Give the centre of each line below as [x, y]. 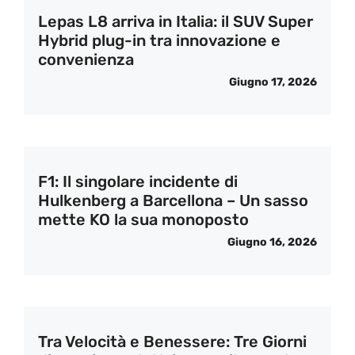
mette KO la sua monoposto [143, 219]
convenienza [86, 59]
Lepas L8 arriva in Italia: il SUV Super [176, 21]
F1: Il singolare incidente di [138, 181]
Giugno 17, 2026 [273, 82]
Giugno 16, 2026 [272, 242]
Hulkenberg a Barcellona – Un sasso [173, 200]
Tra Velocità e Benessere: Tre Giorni [172, 342]
